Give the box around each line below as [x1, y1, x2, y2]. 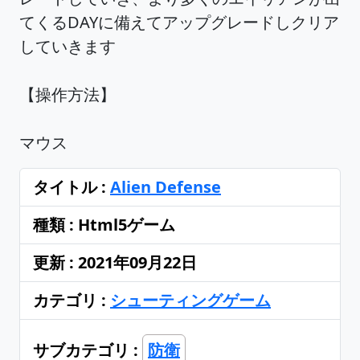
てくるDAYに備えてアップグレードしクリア [19, 10, 339, 33]
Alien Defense [110, 175, 221, 198]
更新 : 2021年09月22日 [33, 251, 197, 273]
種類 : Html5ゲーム [33, 213, 175, 235]
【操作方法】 [19, 83, 116, 105]
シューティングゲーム [110, 288, 271, 311]
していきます [19, 35, 116, 57]
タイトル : [33, 175, 110, 198]
